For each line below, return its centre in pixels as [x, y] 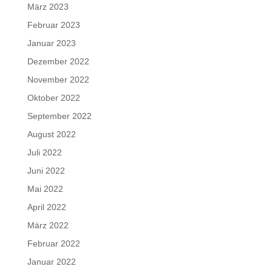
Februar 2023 [53, 25]
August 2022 [51, 134]
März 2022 [48, 226]
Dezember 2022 [58, 62]
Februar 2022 [53, 244]
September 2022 [59, 116]
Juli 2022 [44, 153]
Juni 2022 [46, 171]
